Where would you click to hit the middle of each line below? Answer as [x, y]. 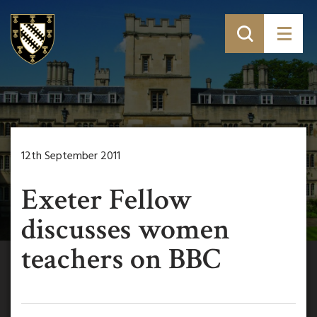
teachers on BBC [121, 259]
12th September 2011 [71, 156]
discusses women [126, 230]
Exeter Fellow [106, 200]
